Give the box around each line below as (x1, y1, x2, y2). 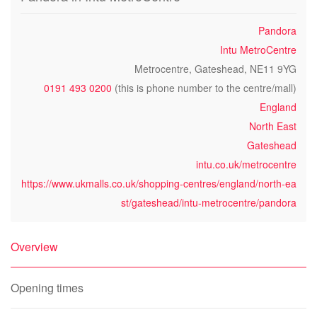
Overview (11, 238, 58, 255)
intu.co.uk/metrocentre (196, 157, 296, 171)
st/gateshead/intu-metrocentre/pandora (121, 195, 296, 209)
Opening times (11, 279, 83, 296)
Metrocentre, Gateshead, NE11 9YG (134, 62, 296, 76)
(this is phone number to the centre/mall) (112, 81, 296, 95)
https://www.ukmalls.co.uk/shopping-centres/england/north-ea (21, 176, 296, 190)
